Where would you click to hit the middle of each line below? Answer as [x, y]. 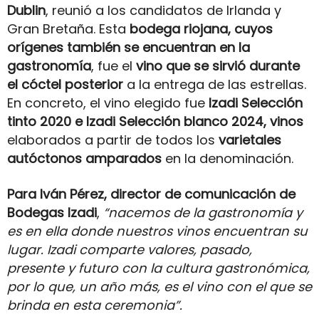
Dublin [26, 11]
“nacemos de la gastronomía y [203, 213]
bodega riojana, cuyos [201, 29]
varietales [250, 140]
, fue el [114, 66]
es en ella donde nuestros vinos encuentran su [157, 231]
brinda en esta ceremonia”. [95, 305]
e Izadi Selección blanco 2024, [171, 122]
